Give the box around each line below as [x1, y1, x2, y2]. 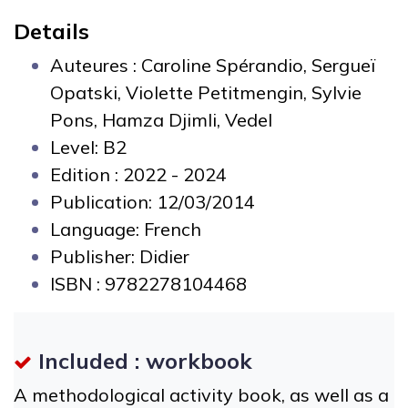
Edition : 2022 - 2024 [50, 162, 227, 186]
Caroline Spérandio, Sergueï [141, 53, 375, 76]
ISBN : [50, 271, 105, 295]
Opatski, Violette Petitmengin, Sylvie [50, 80, 362, 104]
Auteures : [50, 53, 141, 76]
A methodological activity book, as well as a [14, 382, 389, 406]
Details [14, 16, 89, 45]
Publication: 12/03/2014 [50, 189, 255, 213]
